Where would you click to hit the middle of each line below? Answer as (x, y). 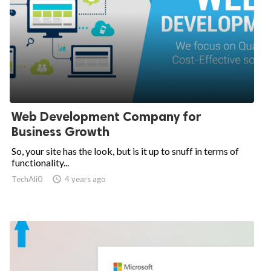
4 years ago (85, 179)
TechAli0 (27, 179)
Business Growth (60, 131)
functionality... (40, 162)
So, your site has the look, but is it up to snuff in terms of (125, 151)
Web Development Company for (106, 116)
